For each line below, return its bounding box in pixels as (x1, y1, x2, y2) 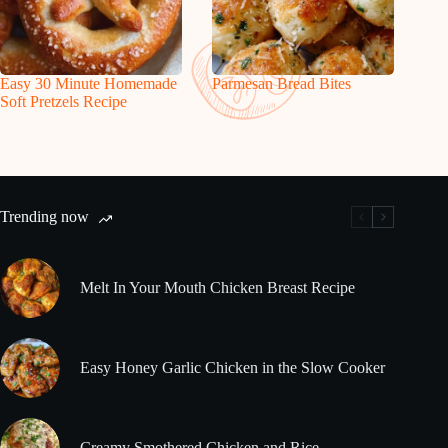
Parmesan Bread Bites (212, 75, 352, 93)
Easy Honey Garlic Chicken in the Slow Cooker (80, 358, 385, 376)
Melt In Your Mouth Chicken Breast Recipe (80, 278, 355, 296)
